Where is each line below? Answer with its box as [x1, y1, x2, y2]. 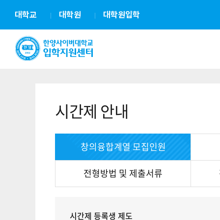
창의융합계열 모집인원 [80, 140, 166, 154]
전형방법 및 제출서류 [83, 166, 163, 180]
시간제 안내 [55, 99, 128, 122]
